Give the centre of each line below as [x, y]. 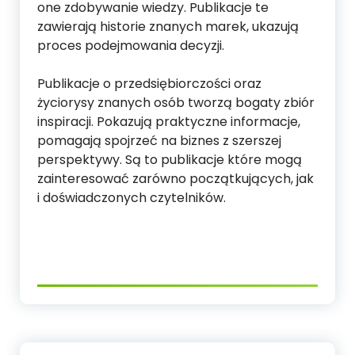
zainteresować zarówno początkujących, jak [176, 179]
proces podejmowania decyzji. [131, 46]
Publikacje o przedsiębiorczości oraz [149, 84]
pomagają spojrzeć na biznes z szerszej [159, 141]
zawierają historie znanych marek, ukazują [168, 27]
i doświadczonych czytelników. [132, 198]
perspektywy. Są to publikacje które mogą [170, 160]
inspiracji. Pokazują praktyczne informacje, [169, 122]
